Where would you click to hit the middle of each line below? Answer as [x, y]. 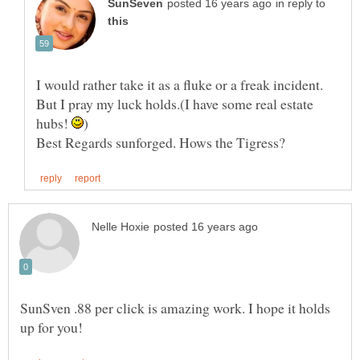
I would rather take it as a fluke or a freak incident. [180, 85]
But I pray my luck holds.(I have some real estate [175, 104]
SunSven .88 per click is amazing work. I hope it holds [175, 308]
